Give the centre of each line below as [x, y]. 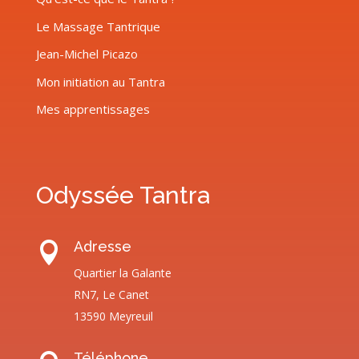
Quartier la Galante [122, 273]
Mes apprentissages [93, 109]
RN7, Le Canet [111, 295]
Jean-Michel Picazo [87, 54]
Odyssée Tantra [123, 196]
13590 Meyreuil [113, 317]
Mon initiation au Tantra [100, 81]
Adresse [102, 247]
